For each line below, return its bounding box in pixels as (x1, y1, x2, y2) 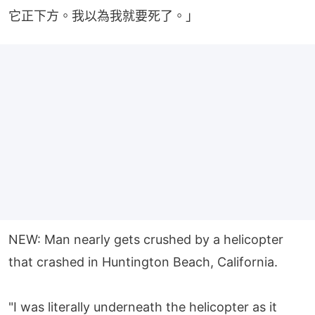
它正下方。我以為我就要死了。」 (8, 8, 198, 23)
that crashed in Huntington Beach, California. (8, 255, 278, 269)
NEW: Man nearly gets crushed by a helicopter (8, 232, 283, 247)
